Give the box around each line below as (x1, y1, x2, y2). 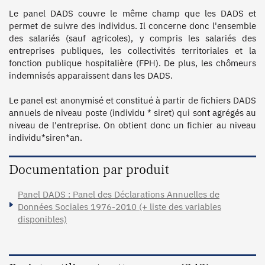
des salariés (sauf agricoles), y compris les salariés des (9, 32, 256, 44)
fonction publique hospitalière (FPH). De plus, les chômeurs (9, 57, 256, 69)
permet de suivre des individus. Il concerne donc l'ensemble (9, 20, 256, 31)
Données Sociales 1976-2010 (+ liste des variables (18, 201, 221, 212)
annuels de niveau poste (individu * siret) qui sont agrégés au (9, 106, 256, 118)
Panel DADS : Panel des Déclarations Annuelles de (18, 188, 219, 200)
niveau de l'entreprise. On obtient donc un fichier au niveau (9, 119, 256, 131)
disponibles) (18, 213, 67, 225)
